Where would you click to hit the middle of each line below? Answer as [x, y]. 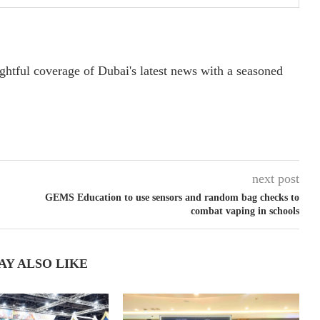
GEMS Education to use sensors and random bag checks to [172, 198]
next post [275, 179]
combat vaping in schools [245, 211]
